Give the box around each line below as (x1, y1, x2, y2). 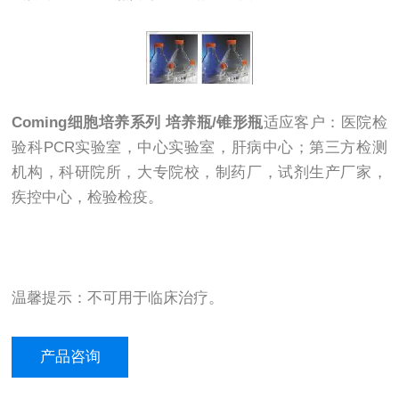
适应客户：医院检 (263, 114, 387, 132)
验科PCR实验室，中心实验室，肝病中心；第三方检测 (12, 139, 387, 157)
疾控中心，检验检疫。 (12, 189, 168, 207)
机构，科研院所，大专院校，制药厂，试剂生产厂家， (12, 164, 387, 182)
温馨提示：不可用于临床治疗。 (12, 289, 224, 307)
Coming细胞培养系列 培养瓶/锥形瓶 (12, 114, 264, 132)
